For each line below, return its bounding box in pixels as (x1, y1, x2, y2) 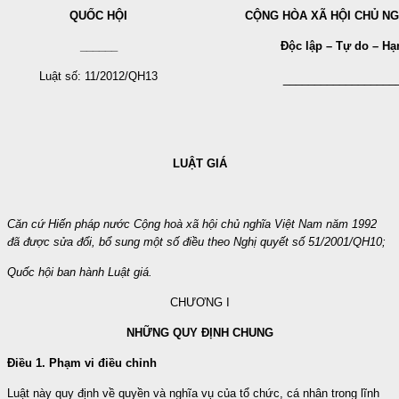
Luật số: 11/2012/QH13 (39, 69, 158, 83)
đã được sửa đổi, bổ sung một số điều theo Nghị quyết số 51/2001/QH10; (7, 234, 386, 248)
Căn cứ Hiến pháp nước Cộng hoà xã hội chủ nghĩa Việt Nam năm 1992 (7, 216, 377, 231)
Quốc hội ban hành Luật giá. (7, 265, 152, 279)
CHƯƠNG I (169, 295, 230, 309)
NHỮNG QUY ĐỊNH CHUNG (126, 325, 273, 339)
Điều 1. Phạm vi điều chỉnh (7, 355, 157, 370)
